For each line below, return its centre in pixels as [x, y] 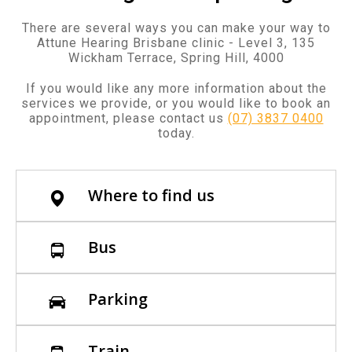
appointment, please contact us [128, 119]
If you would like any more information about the [176, 89]
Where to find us [151, 196]
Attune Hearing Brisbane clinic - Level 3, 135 [176, 43]
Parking [118, 299]
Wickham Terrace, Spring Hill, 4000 [176, 58]
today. [176, 134]
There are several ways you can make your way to [176, 28]
